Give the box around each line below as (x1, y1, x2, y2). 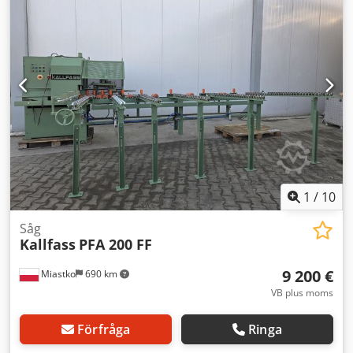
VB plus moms (271, 285, 333, 299)
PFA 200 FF (79, 234, 152, 254)
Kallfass (20, 234, 76, 254)
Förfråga (77, 320, 131, 338)
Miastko (39, 266, 76, 281)
